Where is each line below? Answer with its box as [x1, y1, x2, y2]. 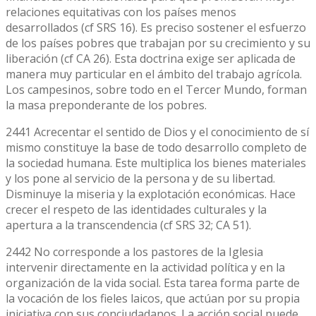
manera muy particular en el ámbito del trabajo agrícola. [6, 66, 302, 82]
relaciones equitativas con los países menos [6, 4, 236, 20]
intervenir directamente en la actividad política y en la [6, 259, 285, 275]
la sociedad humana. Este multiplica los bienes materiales [6, 154, 306, 171]
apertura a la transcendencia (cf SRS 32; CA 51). [6, 217, 251, 233]
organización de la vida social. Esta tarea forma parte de [6, 274, 300, 291]
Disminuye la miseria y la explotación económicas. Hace [6, 186, 296, 202]
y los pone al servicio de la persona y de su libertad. [6, 170, 275, 186]
